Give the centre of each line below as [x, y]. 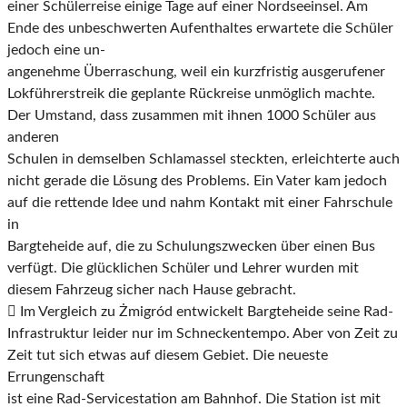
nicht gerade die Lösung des [97, 181]
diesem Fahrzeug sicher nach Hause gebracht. [152, 290]
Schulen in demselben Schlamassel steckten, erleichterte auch [203, 159]
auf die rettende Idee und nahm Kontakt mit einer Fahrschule [200, 203]
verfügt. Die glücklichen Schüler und [124, 268]
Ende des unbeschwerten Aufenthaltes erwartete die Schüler [200, 29]
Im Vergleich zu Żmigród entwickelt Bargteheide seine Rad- [205, 312]
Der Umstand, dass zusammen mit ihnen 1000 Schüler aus [192, 116]
